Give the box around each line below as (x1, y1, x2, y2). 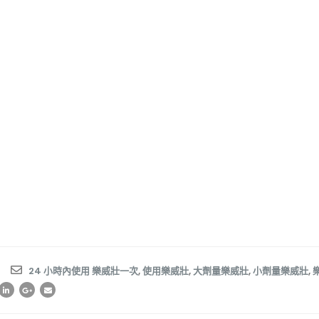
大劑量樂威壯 (193, 263, 249, 278)
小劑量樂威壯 (253, 263, 308, 278)
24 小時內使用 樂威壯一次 (28, 263, 138, 278)
